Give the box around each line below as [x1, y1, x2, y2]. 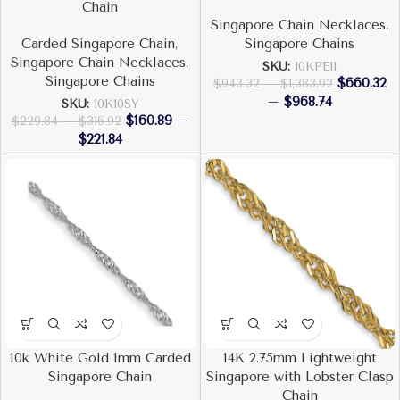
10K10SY [93, 96, 139, 111]
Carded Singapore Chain [21, 35, 176, 52]
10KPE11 [295, 59, 337, 73]
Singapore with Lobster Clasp [205, 368, 394, 385]
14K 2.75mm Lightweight [222, 349, 377, 366]
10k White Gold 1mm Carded [9, 349, 191, 366]
